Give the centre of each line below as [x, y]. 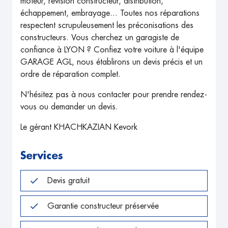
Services [42, 156]
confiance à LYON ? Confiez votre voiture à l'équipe [112, 50]
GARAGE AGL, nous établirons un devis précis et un [111, 62]
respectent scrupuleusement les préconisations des [107, 26]
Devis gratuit [68, 180]
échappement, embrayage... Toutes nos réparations [110, 13]
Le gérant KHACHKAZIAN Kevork [79, 127]
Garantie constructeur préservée [103, 206]
